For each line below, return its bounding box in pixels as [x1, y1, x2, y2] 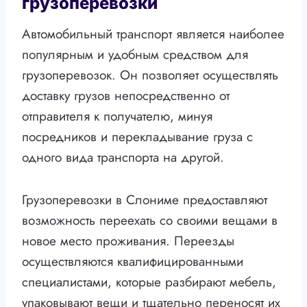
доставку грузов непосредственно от [22, 86, 230, 106]
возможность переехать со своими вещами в [22, 211, 278, 230]
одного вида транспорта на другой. [22, 148, 224, 167]
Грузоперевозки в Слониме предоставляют [22, 191, 267, 210]
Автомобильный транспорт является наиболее [22, 25, 284, 44]
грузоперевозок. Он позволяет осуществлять [22, 66, 278, 85]
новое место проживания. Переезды [22, 232, 234, 251]
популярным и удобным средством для [22, 45, 248, 64]
